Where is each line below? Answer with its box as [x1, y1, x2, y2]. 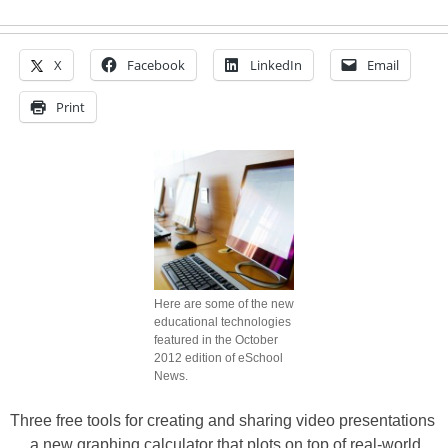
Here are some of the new [154, 297, 294, 311]
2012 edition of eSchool [154, 351, 283, 365]
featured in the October [154, 333, 278, 347]
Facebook [127, 56, 185, 74]
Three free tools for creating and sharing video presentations [10, 412, 435, 429]
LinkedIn [250, 56, 302, 74]
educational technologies [154, 315, 291, 329]
